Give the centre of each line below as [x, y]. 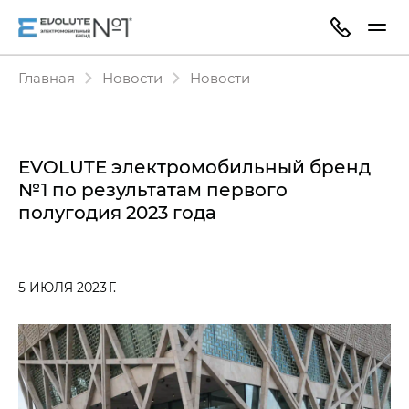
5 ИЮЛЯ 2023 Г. [67, 287]
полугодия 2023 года [117, 212]
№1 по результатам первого [153, 189]
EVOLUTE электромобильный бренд [194, 166]
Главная [47, 78]
